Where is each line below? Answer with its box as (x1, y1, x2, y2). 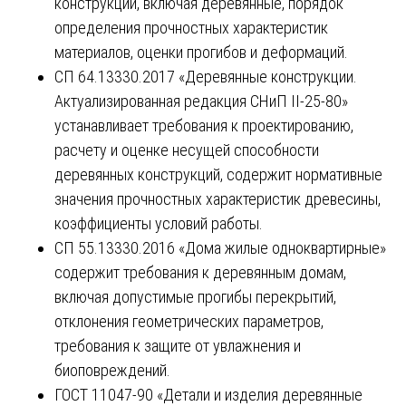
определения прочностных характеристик (54, 17, 328, 37)
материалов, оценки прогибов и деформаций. (54, 42, 348, 62)
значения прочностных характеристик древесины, (54, 188, 381, 208)
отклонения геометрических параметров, (54, 311, 324, 331)
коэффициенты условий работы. (54, 213, 263, 233)
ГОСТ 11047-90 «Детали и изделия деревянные (54, 384, 362, 404)
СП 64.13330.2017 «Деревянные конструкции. (54, 66, 357, 86)
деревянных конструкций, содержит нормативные (54, 164, 382, 184)
